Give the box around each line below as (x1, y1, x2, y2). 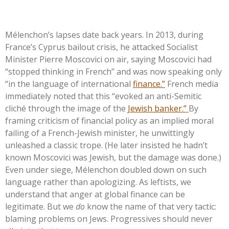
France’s (5, 41, 36, 53)
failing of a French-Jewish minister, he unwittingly (5, 127, 194, 139)
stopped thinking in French (8, 65, 111, 77)
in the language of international (8, 78, 133, 89)
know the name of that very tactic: (85, 200, 216, 212)
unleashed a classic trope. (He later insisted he (5, 139, 184, 151)
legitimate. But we (5, 200, 76, 212)
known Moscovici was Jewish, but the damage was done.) (5, 151, 221, 163)
